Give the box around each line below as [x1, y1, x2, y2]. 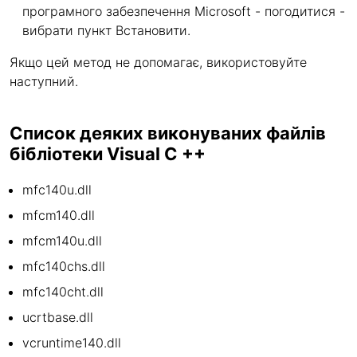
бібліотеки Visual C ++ [10, 143, 206, 164]
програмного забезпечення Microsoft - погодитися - [22, 3, 345, 19]
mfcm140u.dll [22, 233, 102, 249]
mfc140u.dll [22, 182, 92, 198]
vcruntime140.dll [22, 335, 121, 351]
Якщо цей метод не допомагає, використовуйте [10, 54, 307, 70]
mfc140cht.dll [22, 284, 104, 300]
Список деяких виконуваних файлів [10, 123, 326, 143]
